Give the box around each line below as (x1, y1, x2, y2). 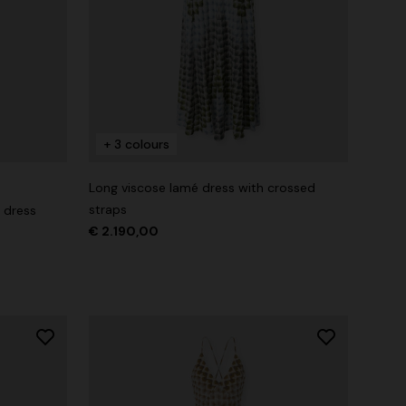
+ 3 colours (103, 136, 169, 153)
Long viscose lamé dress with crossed (89, 179, 315, 197)
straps (89, 201, 127, 218)
